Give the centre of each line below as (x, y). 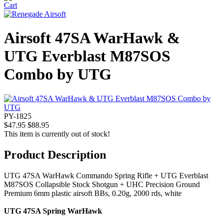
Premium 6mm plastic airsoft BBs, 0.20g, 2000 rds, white (93, 193)
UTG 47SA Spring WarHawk (53, 211)
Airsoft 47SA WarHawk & (92, 38)
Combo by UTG (58, 74)
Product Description (55, 154)
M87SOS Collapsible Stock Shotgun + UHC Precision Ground (102, 184)
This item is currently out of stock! (57, 134)
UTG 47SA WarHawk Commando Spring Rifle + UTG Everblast (106, 175)
